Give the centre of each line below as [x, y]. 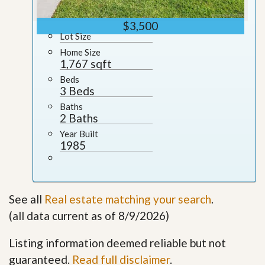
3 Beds [77, 91]
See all [27, 199]
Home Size [80, 52]
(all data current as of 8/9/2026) [89, 215]
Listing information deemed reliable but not [117, 243]
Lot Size [75, 36]
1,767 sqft [86, 63]
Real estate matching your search [128, 199]
